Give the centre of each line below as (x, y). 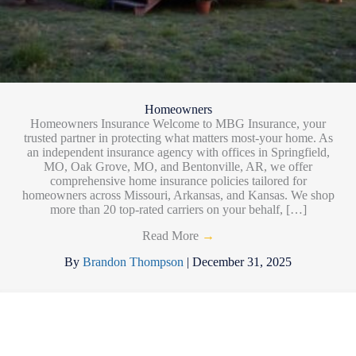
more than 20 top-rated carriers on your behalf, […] (178, 209)
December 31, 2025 (242, 261)
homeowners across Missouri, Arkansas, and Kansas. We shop (178, 195)
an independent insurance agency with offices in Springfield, (178, 152)
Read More (172, 235)
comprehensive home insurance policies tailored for (178, 180)
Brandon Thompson (135, 261)
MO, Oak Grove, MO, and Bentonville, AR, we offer (178, 166)
